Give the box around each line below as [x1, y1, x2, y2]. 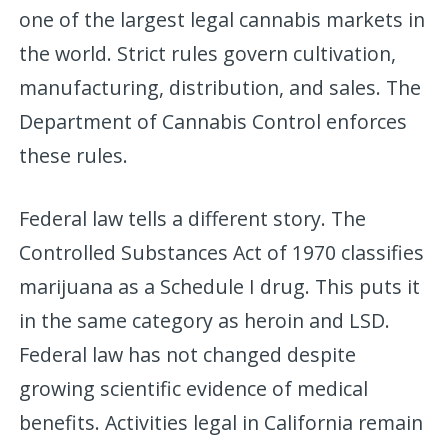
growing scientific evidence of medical [19, 374, 369, 402]
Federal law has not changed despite [19, 340, 357, 368]
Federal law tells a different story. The [19, 204, 367, 232]
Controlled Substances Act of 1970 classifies [19, 238, 425, 266]
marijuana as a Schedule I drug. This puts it [19, 272, 421, 300]
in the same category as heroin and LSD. [19, 306, 391, 334]
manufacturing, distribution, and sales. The [19, 73, 422, 101]
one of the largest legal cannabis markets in [19, 5, 426, 33]
